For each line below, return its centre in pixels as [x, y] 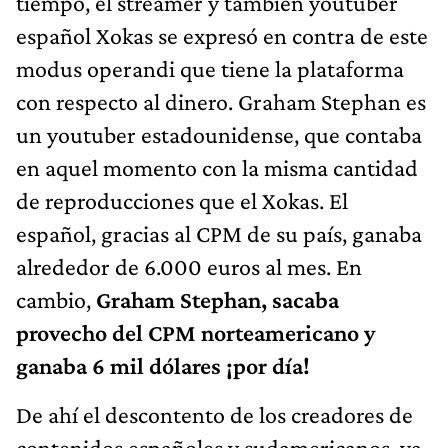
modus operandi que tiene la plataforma [210, 69]
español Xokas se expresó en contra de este [222, 36]
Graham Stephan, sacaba [217, 300]
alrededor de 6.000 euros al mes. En [189, 267]
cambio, [56, 300]
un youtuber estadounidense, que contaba [219, 135]
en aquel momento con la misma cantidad [217, 168]
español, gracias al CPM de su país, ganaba [219, 234]
